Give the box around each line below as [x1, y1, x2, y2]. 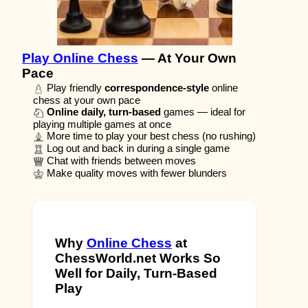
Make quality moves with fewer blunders [44, 167, 227, 179]
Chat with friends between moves [44, 155, 196, 167]
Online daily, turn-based [47, 106, 161, 118]
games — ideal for [161, 106, 245, 118]
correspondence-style [104, 82, 209, 94]
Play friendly [44, 82, 104, 94]
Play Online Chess [22, 50, 138, 65]
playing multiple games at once [33, 118, 171, 131]
